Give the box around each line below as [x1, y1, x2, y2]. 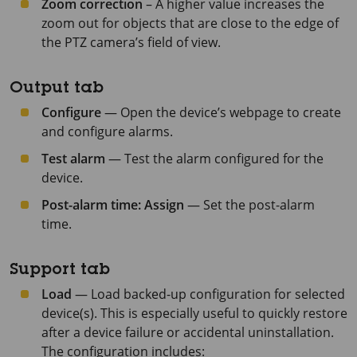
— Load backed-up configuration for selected [72, 284, 345, 303]
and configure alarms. [41, 122, 173, 140]
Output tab [10, 80, 104, 97]
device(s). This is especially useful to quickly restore [41, 304, 347, 322]
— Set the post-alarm [184, 195, 315, 214]
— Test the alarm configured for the [105, 149, 324, 167]
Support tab [10, 262, 110, 279]
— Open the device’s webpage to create [101, 103, 341, 121]
